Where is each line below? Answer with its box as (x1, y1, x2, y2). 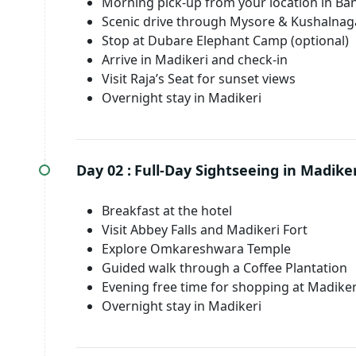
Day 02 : (76, 161, 131, 180)
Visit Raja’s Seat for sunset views (102, 70, 296, 87)
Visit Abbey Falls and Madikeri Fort (102, 221, 308, 238)
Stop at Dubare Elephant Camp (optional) (102, 32, 349, 49)
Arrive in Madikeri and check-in (102, 51, 288, 68)
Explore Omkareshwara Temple (102, 240, 291, 257)
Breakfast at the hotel (102, 202, 232, 219)
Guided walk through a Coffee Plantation (102, 259, 347, 277)
